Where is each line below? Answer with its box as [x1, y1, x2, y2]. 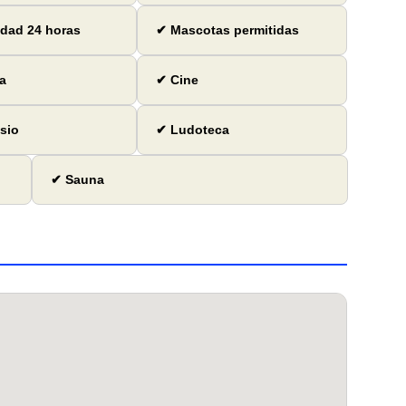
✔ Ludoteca [156, 122, 230, 138]
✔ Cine [156, 72, 199, 88]
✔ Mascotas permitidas [156, 23, 300, 38]
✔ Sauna [50, 172, 104, 188]
